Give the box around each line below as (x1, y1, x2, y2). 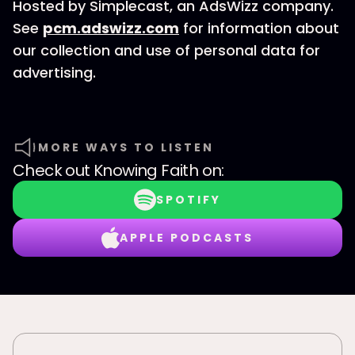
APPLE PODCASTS (119, 230, 254, 246)
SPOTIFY (156, 192, 221, 208)
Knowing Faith (94, 159, 199, 181)
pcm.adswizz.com (43, 18, 179, 38)
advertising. (13, 63, 96, 82)
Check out (13, 159, 94, 181)
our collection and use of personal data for (13, 40, 320, 60)
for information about (179, 18, 339, 38)
